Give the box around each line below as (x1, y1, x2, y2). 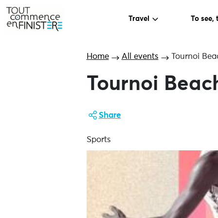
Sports (86, 136, 111, 144)
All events (121, 53, 159, 61)
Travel (128, 15, 150, 23)
